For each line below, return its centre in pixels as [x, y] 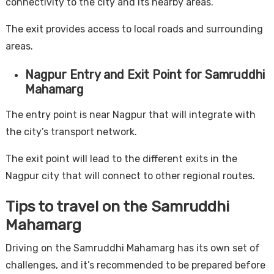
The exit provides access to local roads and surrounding [134, 29]
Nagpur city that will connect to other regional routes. [130, 176]
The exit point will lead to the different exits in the [121, 158]
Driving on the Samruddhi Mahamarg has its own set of [132, 248]
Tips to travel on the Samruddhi [117, 206]
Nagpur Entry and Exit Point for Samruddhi [145, 74]
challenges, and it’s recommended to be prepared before [135, 265]
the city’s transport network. [71, 131]
